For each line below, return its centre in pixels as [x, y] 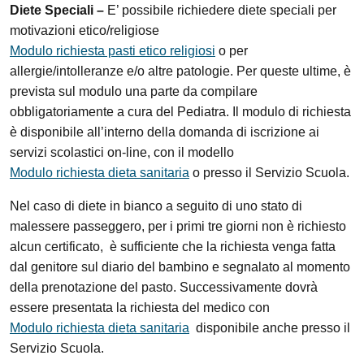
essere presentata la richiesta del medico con [140, 308]
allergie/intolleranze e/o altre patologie [120, 71]
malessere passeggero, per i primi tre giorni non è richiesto [178, 226]
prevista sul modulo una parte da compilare [134, 91]
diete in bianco [120, 206]
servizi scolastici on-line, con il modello [122, 152]
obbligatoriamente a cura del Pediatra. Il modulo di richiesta [180, 112]
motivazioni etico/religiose [84, 30]
